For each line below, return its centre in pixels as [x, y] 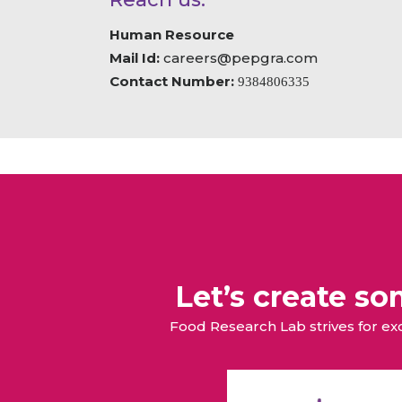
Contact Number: [174, 81]
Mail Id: [136, 57]
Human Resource [172, 34]
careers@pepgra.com [240, 57]
